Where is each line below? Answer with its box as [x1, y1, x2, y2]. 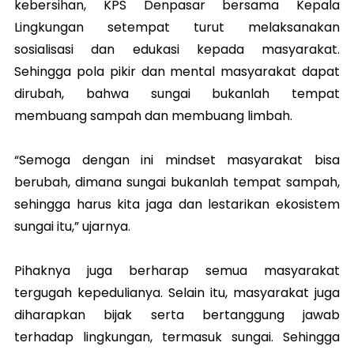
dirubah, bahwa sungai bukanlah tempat [14, 85, 340, 103]
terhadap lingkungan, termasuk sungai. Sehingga [14, 328, 340, 346]
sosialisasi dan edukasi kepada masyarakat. [14, 40, 340, 58]
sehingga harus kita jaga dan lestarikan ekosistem [14, 195, 340, 213]
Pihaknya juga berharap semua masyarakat [14, 262, 340, 280]
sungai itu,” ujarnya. [14, 217, 130, 235]
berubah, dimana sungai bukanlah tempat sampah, [14, 173, 340, 191]
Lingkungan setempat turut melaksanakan [14, 18, 340, 36]
